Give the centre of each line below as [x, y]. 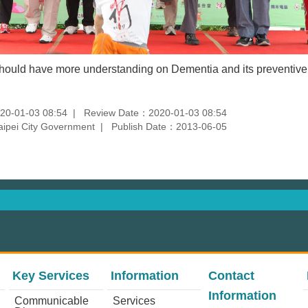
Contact [232, 275]
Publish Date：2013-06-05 [169, 126]
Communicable [51, 300]
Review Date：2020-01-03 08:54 [155, 112]
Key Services [51, 275]
